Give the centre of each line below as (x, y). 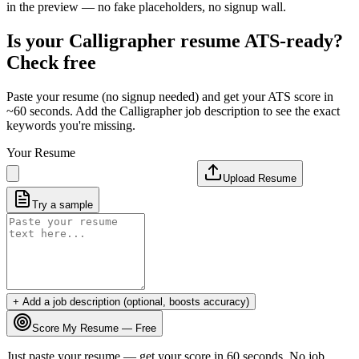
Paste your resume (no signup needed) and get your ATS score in (170, 96)
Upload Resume (260, 178)
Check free (51, 62)
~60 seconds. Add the (63, 111)
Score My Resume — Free (94, 328)
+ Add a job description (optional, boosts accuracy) (131, 301)
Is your (38, 40)
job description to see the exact (261, 111)
